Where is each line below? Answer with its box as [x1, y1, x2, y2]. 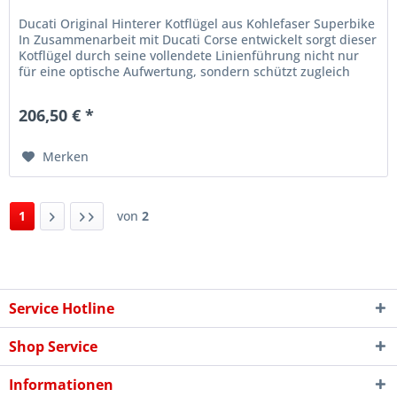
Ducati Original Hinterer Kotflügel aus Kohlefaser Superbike [19, 14, 376, 32]
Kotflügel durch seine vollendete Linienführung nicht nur [19, 46, 360, 64]
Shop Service [9, 337, 97, 357]
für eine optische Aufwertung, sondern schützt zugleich [19, 62, 351, 80]
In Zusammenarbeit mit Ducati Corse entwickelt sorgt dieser [19, 30, 378, 48]
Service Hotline [9, 299, 114, 319]
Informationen [9, 375, 113, 395]
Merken [43, 147, 90, 165]
